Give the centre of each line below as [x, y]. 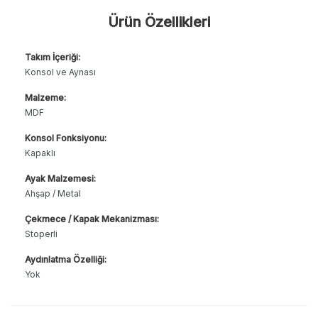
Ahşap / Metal [53, 193]
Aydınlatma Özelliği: [66, 259]
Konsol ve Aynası [60, 72]
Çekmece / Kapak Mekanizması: [92, 219]
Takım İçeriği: [53, 57]
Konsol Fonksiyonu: [66, 138]
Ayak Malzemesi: [60, 178]
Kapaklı [40, 153]
